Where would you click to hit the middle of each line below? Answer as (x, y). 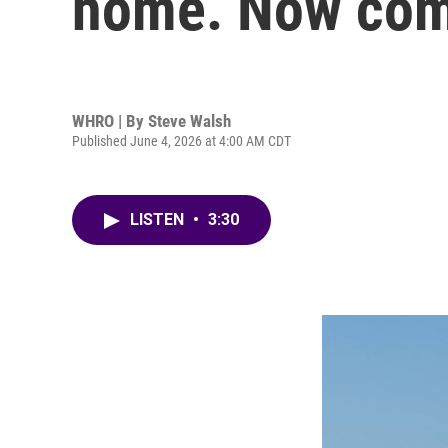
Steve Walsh (189, 120)
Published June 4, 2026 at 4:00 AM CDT (181, 140)
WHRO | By (110, 120)
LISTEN (159, 219)
